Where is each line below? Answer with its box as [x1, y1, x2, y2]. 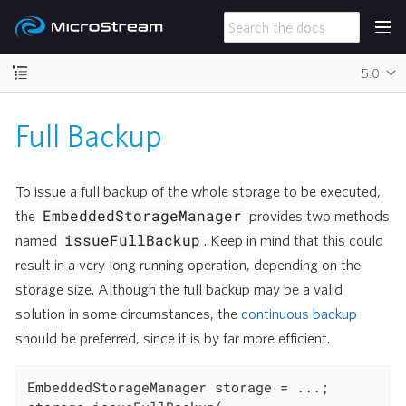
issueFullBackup [64, 230, 201, 249]
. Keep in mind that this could [204, 231, 384, 248]
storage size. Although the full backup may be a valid [15, 280, 343, 297]
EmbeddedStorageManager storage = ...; [27, 378, 330, 397]
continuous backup [241, 304, 357, 322]
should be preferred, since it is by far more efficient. [15, 329, 330, 346]
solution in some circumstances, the [15, 304, 241, 322]
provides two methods [246, 207, 391, 224]
